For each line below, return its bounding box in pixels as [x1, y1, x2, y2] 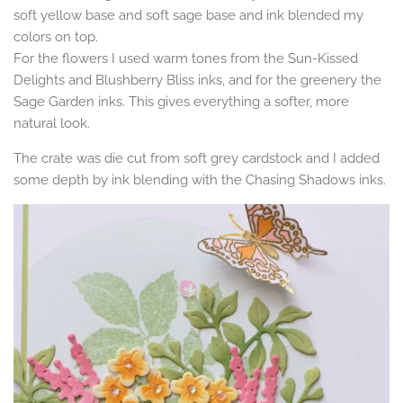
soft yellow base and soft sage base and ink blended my [13, 7, 363, 24]
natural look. [13, 115, 90, 132]
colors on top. [13, 29, 98, 46]
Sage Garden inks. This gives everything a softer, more [13, 94, 349, 111]
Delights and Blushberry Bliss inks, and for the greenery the [13, 72, 381, 89]
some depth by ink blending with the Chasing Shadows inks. [13, 172, 386, 189]
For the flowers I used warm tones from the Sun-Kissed [13, 50, 358, 67]
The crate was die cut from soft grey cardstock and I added [13, 150, 380, 167]
